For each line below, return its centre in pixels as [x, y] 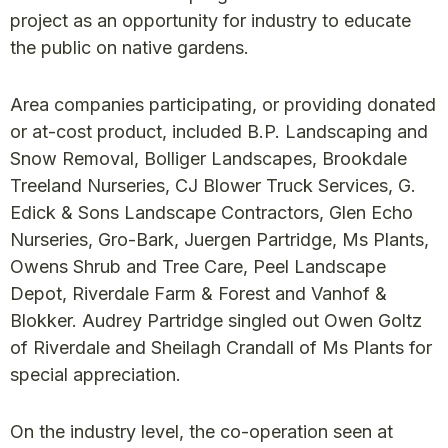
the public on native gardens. [129, 47]
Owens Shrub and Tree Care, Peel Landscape [198, 266]
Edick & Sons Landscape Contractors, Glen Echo [211, 212]
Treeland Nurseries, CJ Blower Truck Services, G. [213, 185]
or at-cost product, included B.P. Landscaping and [219, 131]
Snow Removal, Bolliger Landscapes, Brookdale [208, 158]
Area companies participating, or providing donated [223, 104]
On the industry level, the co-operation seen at [201, 431]
